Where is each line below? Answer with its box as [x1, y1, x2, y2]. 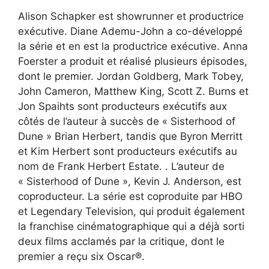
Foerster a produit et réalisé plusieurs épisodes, [18, 55, 247, 67]
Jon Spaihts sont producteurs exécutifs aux [18, 100, 227, 112]
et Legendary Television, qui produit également [18, 205, 245, 217]
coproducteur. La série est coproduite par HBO [18, 190, 243, 202]
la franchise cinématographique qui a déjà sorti [18, 220, 244, 232]
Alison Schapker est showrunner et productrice [18, 10, 244, 22]
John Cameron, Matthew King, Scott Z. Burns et [18, 85, 249, 97]
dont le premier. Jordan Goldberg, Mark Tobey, [18, 70, 244, 82]
